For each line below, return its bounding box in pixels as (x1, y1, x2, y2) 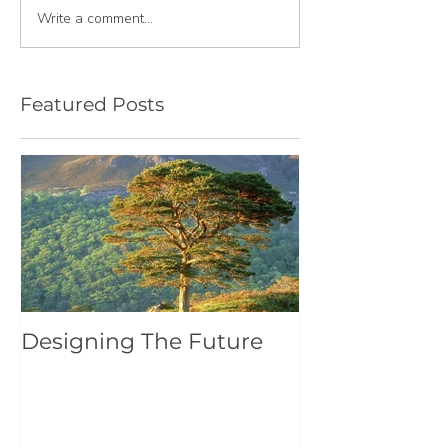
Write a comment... (37, 9, 153, 29)
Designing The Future (21, 327, 263, 355)
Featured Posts (20, 92, 164, 116)
